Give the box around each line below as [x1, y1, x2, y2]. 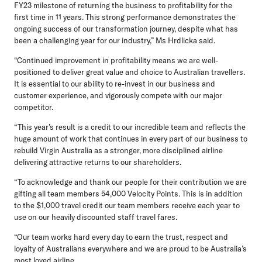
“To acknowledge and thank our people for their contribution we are [14, 177, 247, 187]
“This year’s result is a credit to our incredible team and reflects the [14, 122, 246, 132]
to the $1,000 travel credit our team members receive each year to [14, 200, 240, 210]
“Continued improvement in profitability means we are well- [14, 55, 218, 65]
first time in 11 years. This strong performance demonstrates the [14, 12, 236, 22]
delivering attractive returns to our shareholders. [14, 157, 181, 167]
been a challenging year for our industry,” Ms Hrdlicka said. [14, 35, 219, 45]
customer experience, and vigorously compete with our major [14, 90, 222, 100]
